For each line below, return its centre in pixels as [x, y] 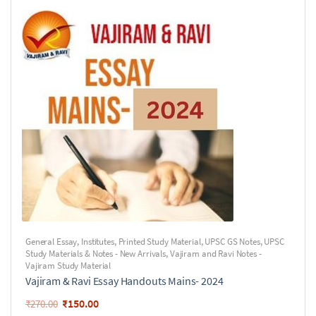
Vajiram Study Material [68, 266]
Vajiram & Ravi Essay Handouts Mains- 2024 [124, 281]
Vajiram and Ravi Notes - [215, 254]
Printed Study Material [159, 242]
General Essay [51, 242]
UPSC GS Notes [232, 242]
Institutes [98, 242]
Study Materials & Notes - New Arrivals [96, 254]
